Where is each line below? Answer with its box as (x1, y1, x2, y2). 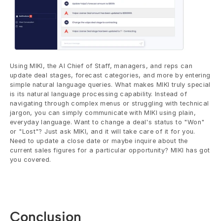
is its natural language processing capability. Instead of (10, 90, 187, 98)
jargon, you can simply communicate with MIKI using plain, (10, 109, 196, 116)
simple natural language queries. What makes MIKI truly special (10, 80, 211, 88)
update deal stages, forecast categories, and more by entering (10, 71, 211, 79)
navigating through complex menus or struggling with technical (10, 99, 209, 107)
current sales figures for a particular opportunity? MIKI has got (10, 146, 210, 154)
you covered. (10, 155, 51, 163)
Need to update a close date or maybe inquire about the (10, 137, 188, 145)
